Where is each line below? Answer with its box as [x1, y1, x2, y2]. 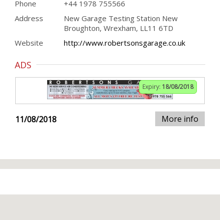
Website [15, 38, 43, 48]
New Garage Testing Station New [64, 13, 178, 23]
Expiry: [142, 82, 162, 91]
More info [162, 113, 198, 124]
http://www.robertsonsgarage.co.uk [64, 38, 185, 48]
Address [15, 13, 43, 23]
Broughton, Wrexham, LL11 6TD [64, 23, 173, 33]
